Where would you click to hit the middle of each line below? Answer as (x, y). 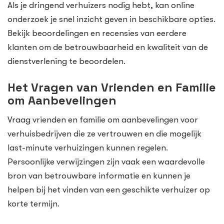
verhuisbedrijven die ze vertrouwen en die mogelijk (104, 134)
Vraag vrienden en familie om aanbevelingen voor (103, 120)
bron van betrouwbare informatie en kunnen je (99, 176)
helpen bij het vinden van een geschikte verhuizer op (109, 190)
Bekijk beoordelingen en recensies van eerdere (97, 33)
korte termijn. (33, 204)
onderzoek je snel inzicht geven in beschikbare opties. (111, 19)
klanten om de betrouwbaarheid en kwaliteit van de (108, 47)
